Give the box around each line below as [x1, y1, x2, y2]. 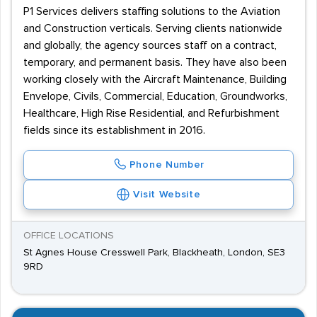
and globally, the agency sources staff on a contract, [23, 40, 277, 51]
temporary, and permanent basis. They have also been [23, 57, 287, 68]
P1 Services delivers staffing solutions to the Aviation [23, 6, 280, 17]
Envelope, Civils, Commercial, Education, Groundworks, [23, 91, 287, 102]
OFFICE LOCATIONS [23, 231, 114, 241]
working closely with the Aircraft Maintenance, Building [23, 74, 287, 85]
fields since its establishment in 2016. [23, 125, 205, 136]
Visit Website [133, 190, 201, 200]
